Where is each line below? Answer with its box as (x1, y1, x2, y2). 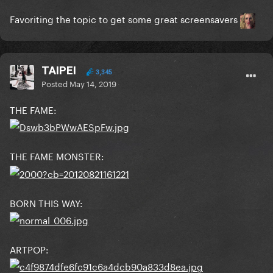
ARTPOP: (10, 241, 49, 256)
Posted (41, 77, 69, 90)
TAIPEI (41, 63, 76, 78)
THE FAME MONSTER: (10, 148, 104, 163)
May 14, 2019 (69, 77, 116, 90)
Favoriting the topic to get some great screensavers (10, 11, 240, 26)
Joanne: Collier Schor (22, 77, 115, 92)
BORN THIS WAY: (10, 194, 83, 210)
